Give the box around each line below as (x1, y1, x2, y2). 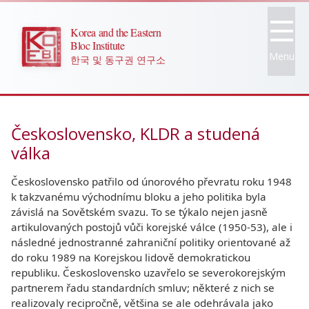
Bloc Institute (70, 38, 125, 52)
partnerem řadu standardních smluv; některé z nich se (11, 281, 275, 295)
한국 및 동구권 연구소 (70, 53, 166, 66)
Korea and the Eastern (70, 25, 161, 39)
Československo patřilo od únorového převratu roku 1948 (11, 175, 292, 188)
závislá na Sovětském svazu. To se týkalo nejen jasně (11, 205, 268, 219)
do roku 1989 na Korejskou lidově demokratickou (11, 250, 250, 264)
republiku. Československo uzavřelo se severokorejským (11, 266, 286, 279)
